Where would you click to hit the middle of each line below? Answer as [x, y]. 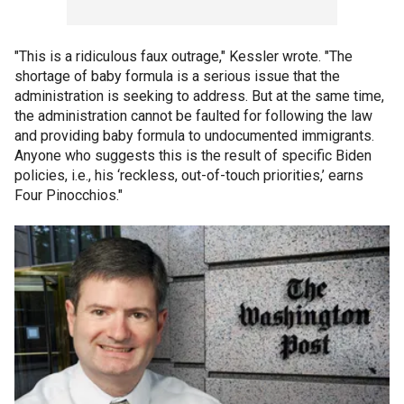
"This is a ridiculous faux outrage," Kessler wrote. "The [184, 56]
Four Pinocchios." [70, 195]
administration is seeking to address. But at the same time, [199, 96]
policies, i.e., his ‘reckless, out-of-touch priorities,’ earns [189, 175]
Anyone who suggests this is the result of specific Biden [193, 155]
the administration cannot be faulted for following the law [193, 115]
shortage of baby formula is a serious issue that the [177, 76]
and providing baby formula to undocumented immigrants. [194, 135]
